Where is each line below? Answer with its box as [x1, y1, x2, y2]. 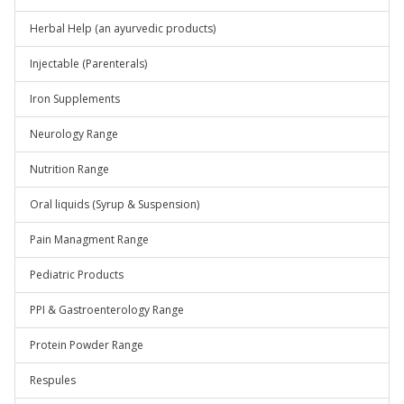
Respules [30, 372, 76, 388]
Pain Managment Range [30, 232, 149, 247]
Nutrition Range [30, 161, 109, 177]
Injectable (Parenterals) [30, 56, 147, 71]
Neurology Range [30, 126, 118, 142]
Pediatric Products [30, 267, 124, 282]
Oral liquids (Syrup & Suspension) [30, 197, 199, 212]
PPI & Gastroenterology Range [30, 302, 184, 317]
